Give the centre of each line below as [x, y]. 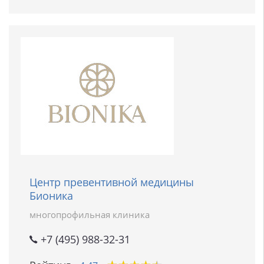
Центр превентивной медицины [112, 182]
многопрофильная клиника [90, 215]
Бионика [51, 196]
